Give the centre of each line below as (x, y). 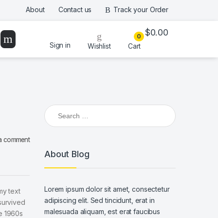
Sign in (60, 45)
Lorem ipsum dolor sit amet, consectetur (107, 189)
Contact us (75, 10)
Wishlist (99, 46)
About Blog (67, 154)
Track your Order (141, 10)
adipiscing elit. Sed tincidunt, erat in (100, 200)
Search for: (62, 109)
